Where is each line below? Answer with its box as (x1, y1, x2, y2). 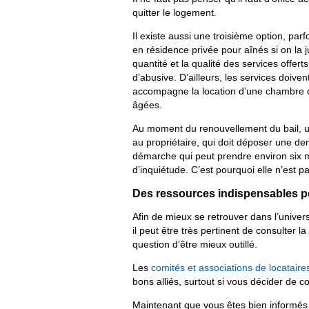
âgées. (132, 99, 162, 110)
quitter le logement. (132, 6, 217, 18)
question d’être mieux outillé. (132, 238, 257, 250)
